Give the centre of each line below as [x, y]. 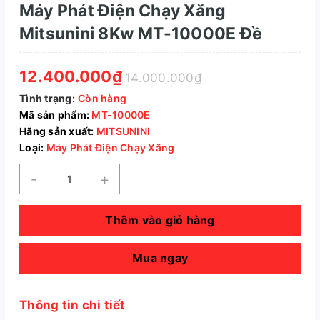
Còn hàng [102, 98]
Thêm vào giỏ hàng [160, 220]
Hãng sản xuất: [57, 131]
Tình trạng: [47, 98]
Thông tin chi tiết [72, 305]
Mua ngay [160, 257]
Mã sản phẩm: [54, 115]
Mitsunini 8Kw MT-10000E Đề [141, 34]
